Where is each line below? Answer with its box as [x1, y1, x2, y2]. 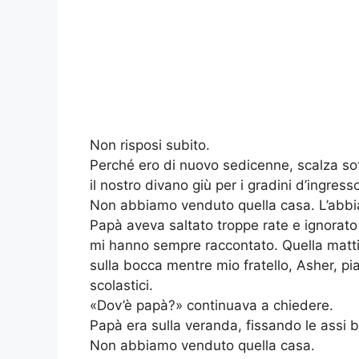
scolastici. [90, 277, 153, 294]
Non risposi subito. [90, 137, 210, 154]
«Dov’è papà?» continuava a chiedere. [90, 297, 333, 314]
